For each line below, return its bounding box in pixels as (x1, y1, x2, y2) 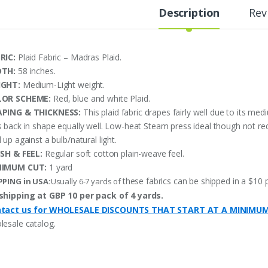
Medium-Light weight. (20, 78, 105, 90)
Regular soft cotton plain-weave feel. (42, 147, 184, 159)
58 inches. (16, 65, 56, 77)
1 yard (47, 161, 73, 173)
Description (158, 5, 220, 20)
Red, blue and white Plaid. (53, 92, 150, 104)
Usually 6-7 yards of (50, 175, 123, 187)
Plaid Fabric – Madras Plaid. (16, 51, 121, 63)
